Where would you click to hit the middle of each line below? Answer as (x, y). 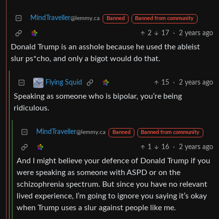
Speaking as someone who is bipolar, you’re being (98, 97)
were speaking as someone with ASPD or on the (99, 173)
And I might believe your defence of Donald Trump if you (113, 161)
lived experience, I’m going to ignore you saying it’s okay (112, 196)
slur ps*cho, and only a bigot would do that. (86, 59)
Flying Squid (64, 83)
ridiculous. (32, 108)
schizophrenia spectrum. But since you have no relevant (112, 185)
